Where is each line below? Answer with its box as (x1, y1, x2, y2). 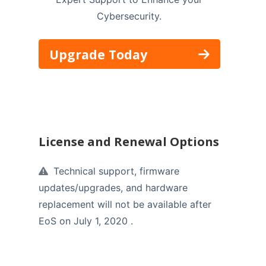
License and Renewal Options (38, 133, 219, 150)
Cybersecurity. (97, 9, 162, 22)
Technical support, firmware (50, 165, 179, 178)
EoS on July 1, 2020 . (38, 215, 133, 227)
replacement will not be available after (38, 198, 211, 211)
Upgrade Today (49, 45, 147, 63)
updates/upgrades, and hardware (38, 182, 188, 194)
